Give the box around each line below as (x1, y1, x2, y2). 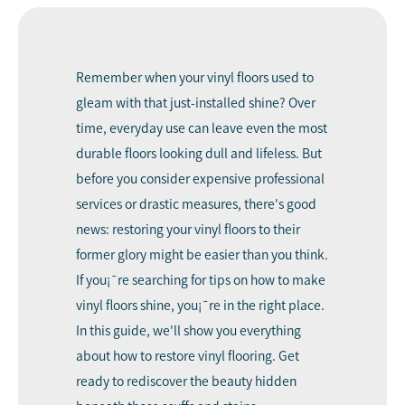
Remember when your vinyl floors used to (76, 71, 314, 84)
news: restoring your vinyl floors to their (76, 222, 300, 236)
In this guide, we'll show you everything (76, 324, 301, 337)
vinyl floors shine (76, 298, 171, 312)
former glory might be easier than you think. (76, 248, 328, 261)
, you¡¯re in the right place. (171, 298, 325, 312)
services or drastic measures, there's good (76, 197, 316, 211)
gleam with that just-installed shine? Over (76, 96, 316, 109)
